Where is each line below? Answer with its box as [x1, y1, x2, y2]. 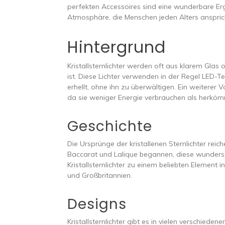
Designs [67, 194, 127, 214]
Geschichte [67, 117, 153, 137]
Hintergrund [67, 36, 166, 59]
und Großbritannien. [67, 171, 133, 180]
